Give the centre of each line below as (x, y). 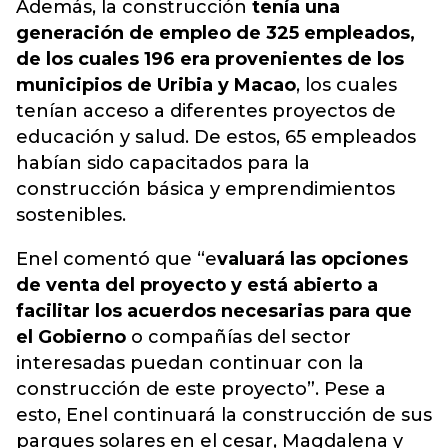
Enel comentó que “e (116, 259)
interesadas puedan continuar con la (190, 363)
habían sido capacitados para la (163, 163)
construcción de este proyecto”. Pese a (201, 389)
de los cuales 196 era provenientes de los (210, 59)
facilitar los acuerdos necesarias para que (214, 311)
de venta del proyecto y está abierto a (197, 285)
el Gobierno (71, 337)
